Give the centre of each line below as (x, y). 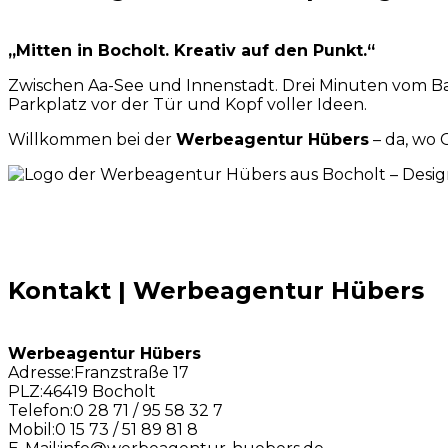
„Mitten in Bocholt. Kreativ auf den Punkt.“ (191, 50)
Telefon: (40, 411)
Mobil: (31, 430)
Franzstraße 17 (131, 373)
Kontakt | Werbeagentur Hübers (216, 291)
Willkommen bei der (92, 139)
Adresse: (41, 373)
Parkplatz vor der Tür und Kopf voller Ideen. (187, 104)
